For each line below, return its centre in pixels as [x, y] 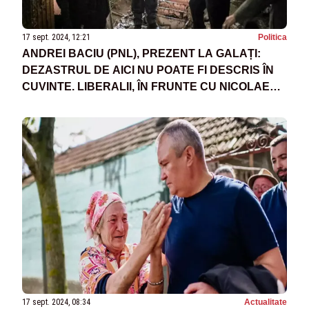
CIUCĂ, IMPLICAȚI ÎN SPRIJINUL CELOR [129, 103]
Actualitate [266, 302]
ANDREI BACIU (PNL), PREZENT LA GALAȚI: [141, 54]
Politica [272, 38]
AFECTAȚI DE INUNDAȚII [89, 120]
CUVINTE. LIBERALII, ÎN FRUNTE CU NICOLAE [146, 87]
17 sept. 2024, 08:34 [56, 302]
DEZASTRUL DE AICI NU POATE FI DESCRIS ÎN [148, 70]
